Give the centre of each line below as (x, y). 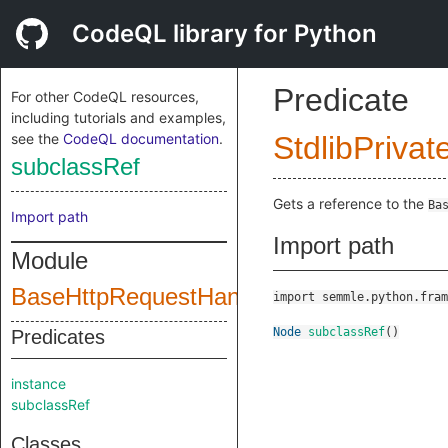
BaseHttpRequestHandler (145, 296)
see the (37, 138)
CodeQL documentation (141, 138)
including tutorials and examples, (118, 117)
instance (38, 383)
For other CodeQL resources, (105, 96)
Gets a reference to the (350, 203)
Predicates (58, 337)
